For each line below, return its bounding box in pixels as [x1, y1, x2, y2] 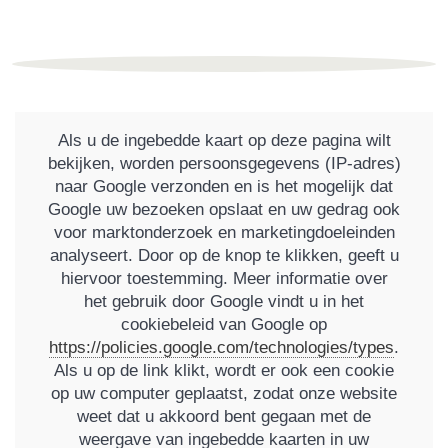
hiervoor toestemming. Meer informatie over [60, 269, 388, 289]
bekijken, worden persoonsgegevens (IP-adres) [47, 154, 401, 174]
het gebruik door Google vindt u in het [84, 292, 364, 312]
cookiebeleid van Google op [121, 315, 327, 335]
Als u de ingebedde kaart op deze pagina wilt [57, 131, 391, 151]
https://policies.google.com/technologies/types [49, 338, 394, 358]
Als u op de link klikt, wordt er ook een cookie [54, 361, 394, 381]
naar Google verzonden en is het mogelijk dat [55, 177, 393, 197]
